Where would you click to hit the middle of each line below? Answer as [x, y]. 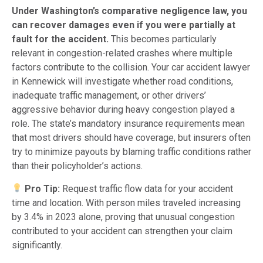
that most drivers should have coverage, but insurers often [131, 138]
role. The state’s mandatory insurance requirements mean [128, 124]
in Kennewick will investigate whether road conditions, [122, 82]
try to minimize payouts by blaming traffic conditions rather [131, 152]
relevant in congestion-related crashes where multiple [122, 53]
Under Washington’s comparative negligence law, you [129, 11]
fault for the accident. [60, 39]
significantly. [37, 245]
